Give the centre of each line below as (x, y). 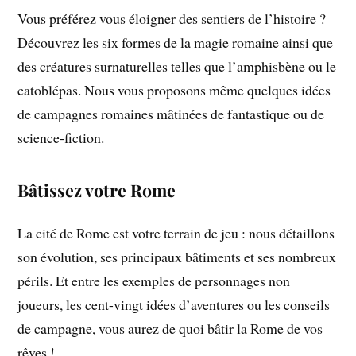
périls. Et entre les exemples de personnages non (154, 281)
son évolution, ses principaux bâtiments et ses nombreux (177, 257)
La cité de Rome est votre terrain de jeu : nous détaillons (176, 233)
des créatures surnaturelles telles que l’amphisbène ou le (177, 66)
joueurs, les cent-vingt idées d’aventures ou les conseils (174, 305)
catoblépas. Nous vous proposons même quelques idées (174, 90)
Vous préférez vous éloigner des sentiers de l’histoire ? (172, 19)
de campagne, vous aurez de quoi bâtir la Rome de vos (170, 329)
